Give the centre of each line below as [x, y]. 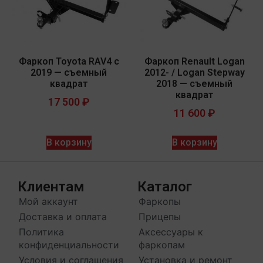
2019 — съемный [69, 72]
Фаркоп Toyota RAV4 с [69, 61]
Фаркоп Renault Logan [194, 61]
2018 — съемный [194, 83]
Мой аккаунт [48, 201]
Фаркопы [160, 201]
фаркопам [162, 245]
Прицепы [160, 216]
